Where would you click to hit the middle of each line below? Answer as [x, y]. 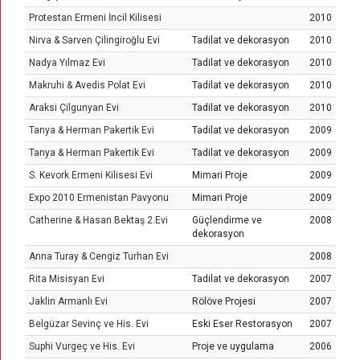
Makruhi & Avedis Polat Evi [87, 85]
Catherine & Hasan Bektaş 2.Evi [98, 220]
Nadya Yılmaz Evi [67, 63]
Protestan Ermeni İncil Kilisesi [95, 18]
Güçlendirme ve [227, 220]
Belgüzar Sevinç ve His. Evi [89, 324]
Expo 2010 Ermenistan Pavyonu [99, 198]
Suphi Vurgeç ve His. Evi [82, 346]
